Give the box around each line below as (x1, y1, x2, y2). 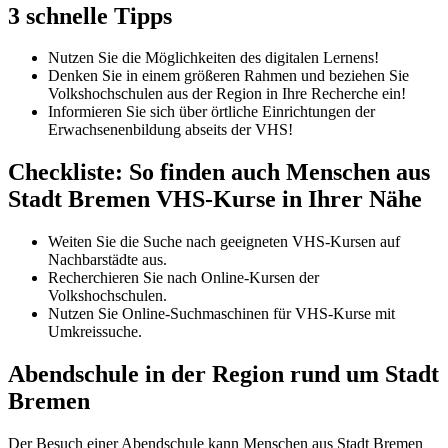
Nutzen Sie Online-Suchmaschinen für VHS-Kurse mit (48, 305, 395, 323)
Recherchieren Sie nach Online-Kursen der (48, 269, 319, 287)
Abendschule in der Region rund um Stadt (8, 361, 439, 388)
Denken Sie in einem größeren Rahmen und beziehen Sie (48, 67, 409, 85)
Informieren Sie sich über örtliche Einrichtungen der (48, 103, 375, 121)
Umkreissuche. (48, 323, 142, 341)
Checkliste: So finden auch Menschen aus (8, 159, 430, 186)
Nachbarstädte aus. (48, 251, 167, 269)
